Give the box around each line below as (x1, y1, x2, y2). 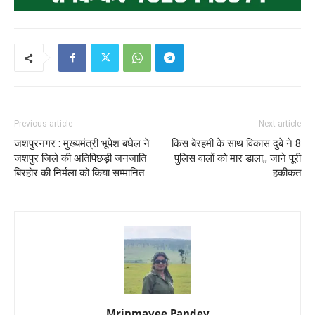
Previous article (14, 119, 72, 129)
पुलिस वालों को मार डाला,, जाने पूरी (174, 152, 301, 165)
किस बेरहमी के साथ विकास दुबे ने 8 (172, 137, 301, 150)
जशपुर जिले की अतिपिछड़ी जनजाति (14, 152, 146, 165)
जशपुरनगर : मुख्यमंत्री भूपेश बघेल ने (14, 137, 150, 150)
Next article (259, 119, 301, 129)
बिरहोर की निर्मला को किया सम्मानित (14, 167, 144, 180)
